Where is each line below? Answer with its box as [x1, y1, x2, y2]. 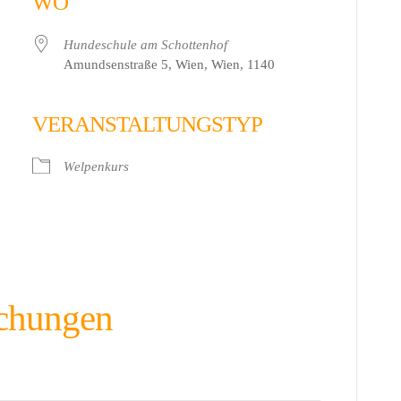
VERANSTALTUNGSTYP [32, 111, 262, 136]
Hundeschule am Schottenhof [64, 37, 227, 52]
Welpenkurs [64, 158, 129, 174]
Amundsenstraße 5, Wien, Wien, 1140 [64, 56, 275, 72]
